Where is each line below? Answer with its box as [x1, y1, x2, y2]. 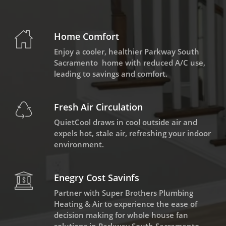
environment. [53, 139, 104, 150]
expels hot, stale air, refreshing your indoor [53, 128, 211, 139]
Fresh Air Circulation [53, 101, 143, 114]
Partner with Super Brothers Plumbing [53, 188, 193, 198]
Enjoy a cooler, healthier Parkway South [53, 46, 199, 57]
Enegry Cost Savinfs [53, 172, 139, 184]
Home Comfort [53, 30, 119, 43]
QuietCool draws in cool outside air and [53, 117, 197, 128]
